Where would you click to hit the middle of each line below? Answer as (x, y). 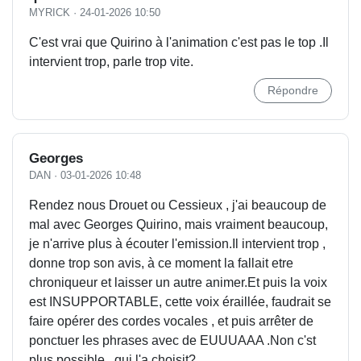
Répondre (293, 90)
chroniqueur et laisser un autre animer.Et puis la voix (178, 282)
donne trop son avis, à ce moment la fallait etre (161, 263)
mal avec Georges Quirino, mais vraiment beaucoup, (178, 224)
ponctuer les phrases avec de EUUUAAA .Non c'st (172, 340)
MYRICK (50, 12)
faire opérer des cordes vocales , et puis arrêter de (171, 321)
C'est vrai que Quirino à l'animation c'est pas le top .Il (179, 42)
